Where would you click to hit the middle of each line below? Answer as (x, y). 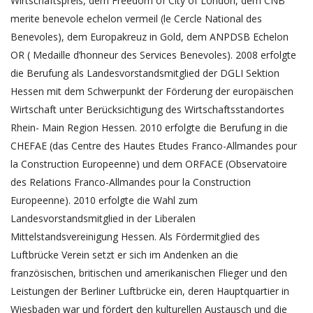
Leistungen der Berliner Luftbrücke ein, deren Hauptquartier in (150, 291)
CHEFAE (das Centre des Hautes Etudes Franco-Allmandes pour (154, 146)
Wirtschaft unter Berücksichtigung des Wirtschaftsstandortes (147, 109)
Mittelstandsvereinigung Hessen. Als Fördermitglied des (135, 236)
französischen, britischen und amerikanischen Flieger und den (149, 273)
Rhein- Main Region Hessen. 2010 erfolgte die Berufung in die (149, 128)
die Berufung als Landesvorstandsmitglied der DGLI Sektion (145, 73)
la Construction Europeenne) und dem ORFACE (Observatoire (149, 164)
